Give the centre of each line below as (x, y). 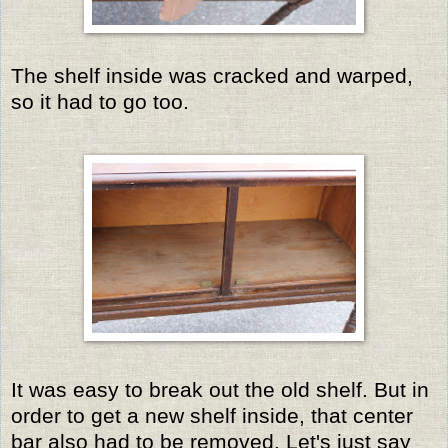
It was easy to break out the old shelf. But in (220, 389)
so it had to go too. (100, 101)
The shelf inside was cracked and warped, (212, 75)
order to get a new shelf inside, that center (212, 415)
